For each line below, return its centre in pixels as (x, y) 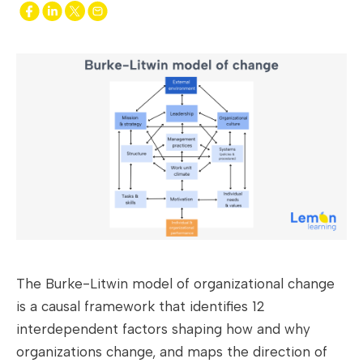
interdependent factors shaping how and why (163, 329)
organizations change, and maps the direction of (172, 351)
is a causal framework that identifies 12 (141, 306)
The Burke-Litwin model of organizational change (175, 283)
